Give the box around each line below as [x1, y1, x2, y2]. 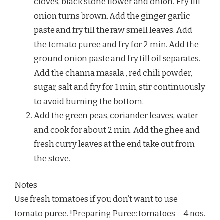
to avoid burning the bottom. [34, 96, 144, 107]
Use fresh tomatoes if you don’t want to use [14, 194, 178, 205]
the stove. [34, 153, 70, 164]
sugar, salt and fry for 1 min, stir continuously [34, 82, 205, 92]
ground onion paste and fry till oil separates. [34, 53, 200, 64]
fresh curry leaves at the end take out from [34, 138, 195, 149]
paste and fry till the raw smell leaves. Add [34, 25, 192, 35]
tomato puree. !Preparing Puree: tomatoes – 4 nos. [14, 208, 205, 219]
